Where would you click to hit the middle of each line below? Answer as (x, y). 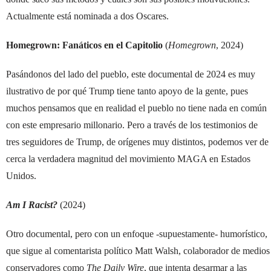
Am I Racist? (32, 204)
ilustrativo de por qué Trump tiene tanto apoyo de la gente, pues (127, 91)
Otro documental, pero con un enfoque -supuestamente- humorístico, (137, 233)
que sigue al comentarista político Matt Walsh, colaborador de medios (138, 250)
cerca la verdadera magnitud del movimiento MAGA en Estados (128, 158)
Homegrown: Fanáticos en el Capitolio (84, 45)
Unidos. (21, 175)
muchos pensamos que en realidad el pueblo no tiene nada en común (136, 108)
